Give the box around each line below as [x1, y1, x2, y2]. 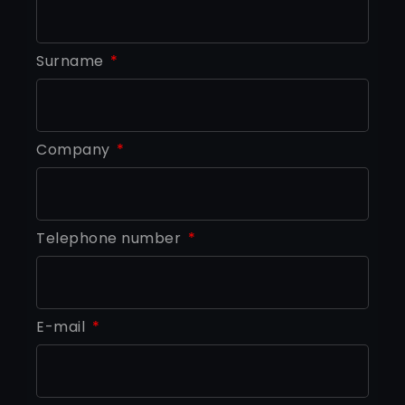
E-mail [36, 316, 89, 337]
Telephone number [36, 227, 185, 249]
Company [36, 138, 114, 160]
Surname [36, 50, 108, 71]
